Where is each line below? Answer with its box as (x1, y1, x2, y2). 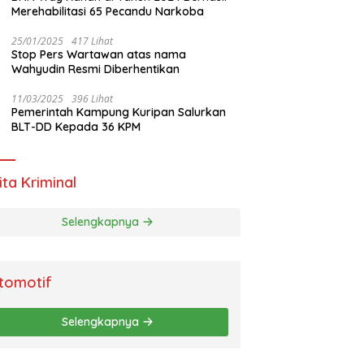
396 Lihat (71, 91, 114, 106)
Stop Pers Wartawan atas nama (11, 46, 187, 62)
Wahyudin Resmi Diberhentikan (11, 61, 180, 76)
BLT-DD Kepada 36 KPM (11, 119, 141, 134)
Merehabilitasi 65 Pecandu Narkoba (11, 3, 205, 19)
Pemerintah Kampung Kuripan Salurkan (11, 104, 227, 119)
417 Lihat (71, 33, 114, 48)
